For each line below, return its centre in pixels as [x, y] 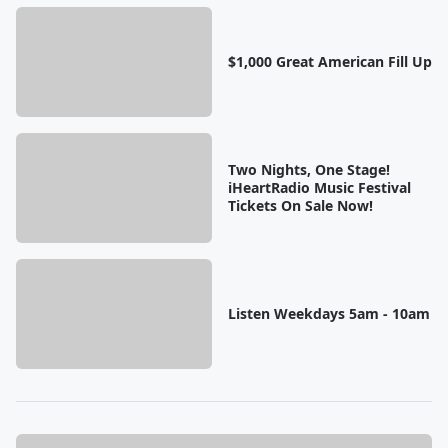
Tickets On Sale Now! [300, 205]
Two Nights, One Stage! [308, 169]
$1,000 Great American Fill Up [329, 61]
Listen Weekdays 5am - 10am [328, 313]
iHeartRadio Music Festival [319, 187]
